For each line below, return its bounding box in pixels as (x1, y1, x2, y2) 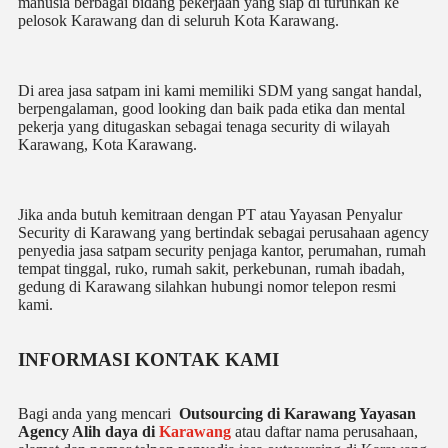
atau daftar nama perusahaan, (231, 423, 418, 441)
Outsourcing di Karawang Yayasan (175, 405, 416, 423)
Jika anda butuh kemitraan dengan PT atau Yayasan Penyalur (18, 206, 402, 224)
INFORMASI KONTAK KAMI (18, 349, 279, 371)
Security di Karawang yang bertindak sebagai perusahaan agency (18, 224, 429, 242)
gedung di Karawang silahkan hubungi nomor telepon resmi (18, 278, 396, 296)
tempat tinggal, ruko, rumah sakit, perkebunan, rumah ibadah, (18, 260, 405, 278)
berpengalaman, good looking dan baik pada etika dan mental (18, 100, 405, 118)
